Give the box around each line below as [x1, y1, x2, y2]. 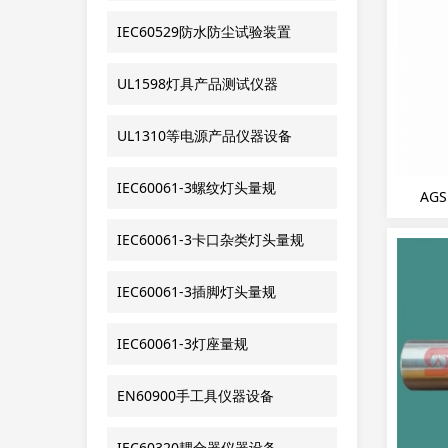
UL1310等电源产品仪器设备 [117, 126, 292, 145]
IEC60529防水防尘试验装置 [117, 22, 291, 41]
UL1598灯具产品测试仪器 [117, 74, 278, 93]
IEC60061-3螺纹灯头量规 [117, 178, 276, 197]
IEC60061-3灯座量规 [117, 334, 248, 353]
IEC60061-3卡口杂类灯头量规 [117, 230, 304, 249]
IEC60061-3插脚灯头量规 [117, 282, 276, 301]
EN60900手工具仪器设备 [117, 386, 274, 405]
